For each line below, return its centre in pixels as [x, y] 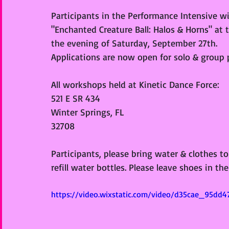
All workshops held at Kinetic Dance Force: [135, 84]
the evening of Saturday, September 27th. [135, 43]
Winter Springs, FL [88, 112]
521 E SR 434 [76, 98]
